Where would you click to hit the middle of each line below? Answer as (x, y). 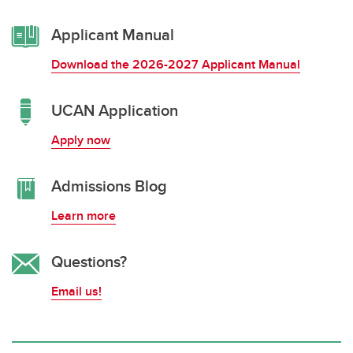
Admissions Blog (109, 185)
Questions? (89, 261)
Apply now (81, 139)
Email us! (76, 291)
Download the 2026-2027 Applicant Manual (176, 64)
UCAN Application (115, 110)
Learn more (84, 215)
